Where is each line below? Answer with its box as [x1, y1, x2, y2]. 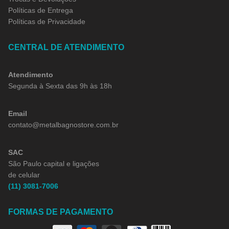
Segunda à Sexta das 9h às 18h [8, 81, 112, 90]
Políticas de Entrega [8, 6, 73, 14]
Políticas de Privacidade [8, 17, 85, 26]
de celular [8, 170, 40, 179]
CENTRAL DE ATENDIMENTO [8, 42, 124, 52]
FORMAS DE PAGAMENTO [8, 207, 113, 216]
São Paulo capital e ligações [8, 159, 99, 168]
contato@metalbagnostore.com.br [8, 120, 119, 129]
